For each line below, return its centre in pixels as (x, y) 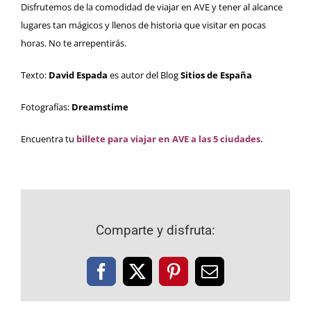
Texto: (35, 75)
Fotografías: (46, 107)
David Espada (78, 75)
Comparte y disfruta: (155, 230)
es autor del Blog (144, 75)
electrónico (246, 295)
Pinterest (202, 279)
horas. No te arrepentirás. (74, 43)
